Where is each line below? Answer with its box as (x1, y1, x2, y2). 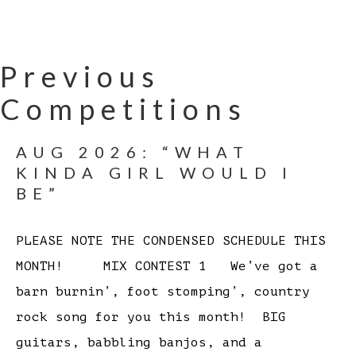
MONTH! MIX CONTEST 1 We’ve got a (16, 259, 318, 274)
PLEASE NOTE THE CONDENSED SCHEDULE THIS (16, 234, 326, 249)
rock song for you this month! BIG (16, 310, 286, 325)
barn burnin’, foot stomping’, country (16, 284, 310, 300)
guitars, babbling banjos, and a (16, 335, 262, 350)
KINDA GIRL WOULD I (16, 163, 293, 183)
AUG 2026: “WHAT (16, 142, 250, 162)
